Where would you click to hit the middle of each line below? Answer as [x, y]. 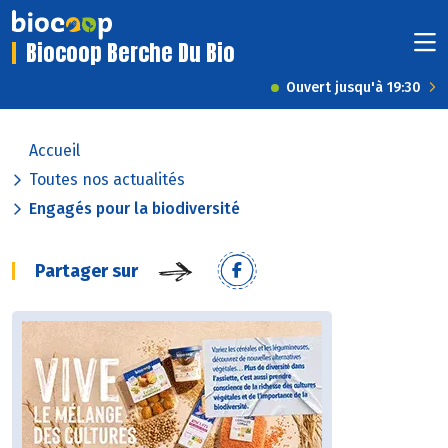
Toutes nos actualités [107, 180]
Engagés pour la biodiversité [134, 209]
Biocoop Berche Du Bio [130, 53]
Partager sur [86, 271]
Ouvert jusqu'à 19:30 [353, 88]
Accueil [54, 151]
